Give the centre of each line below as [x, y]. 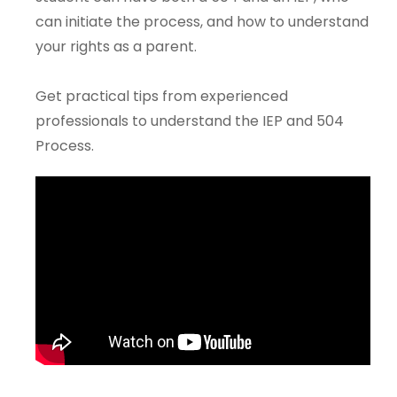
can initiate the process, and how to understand [202, 22]
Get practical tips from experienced [162, 97]
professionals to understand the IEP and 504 [190, 121]
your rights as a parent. [116, 47]
